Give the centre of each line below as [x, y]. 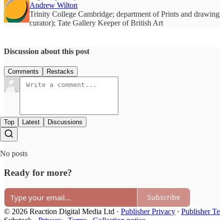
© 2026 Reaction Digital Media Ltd [59, 211]
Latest [31, 122]
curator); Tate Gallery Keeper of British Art [96, 23]
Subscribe [164, 197]
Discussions [65, 122]
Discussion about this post [47, 52]
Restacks [60, 72]
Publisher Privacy [148, 211]
